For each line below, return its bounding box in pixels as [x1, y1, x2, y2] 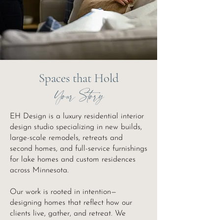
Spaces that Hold [38, 71, 119, 85]
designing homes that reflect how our [10, 199, 132, 207]
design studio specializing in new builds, [10, 123, 142, 131]
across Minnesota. [10, 166, 69, 174]
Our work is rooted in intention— [10, 188, 116, 196]
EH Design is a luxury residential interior [10, 112, 144, 120]
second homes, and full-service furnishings [10, 145, 147, 153]
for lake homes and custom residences [10, 156, 136, 164]
